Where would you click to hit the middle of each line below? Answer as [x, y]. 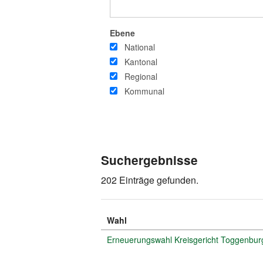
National [140, 47]
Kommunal [144, 91]
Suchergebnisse [149, 160]
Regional [141, 76]
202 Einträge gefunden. [150, 180]
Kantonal [141, 61]
